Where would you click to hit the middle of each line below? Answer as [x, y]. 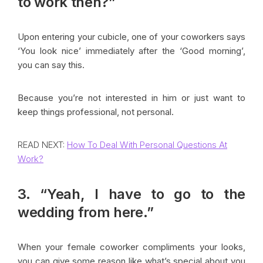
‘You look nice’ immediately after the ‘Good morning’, [131, 50]
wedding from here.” [86, 212]
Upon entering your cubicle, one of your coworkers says [131, 36]
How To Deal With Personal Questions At [147, 144]
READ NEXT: [42, 144]
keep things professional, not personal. [96, 112]
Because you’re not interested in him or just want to [131, 97]
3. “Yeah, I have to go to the [131, 194]
